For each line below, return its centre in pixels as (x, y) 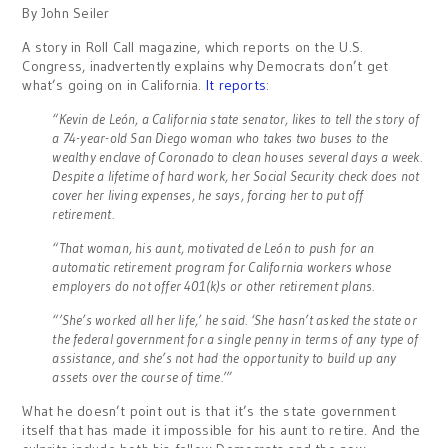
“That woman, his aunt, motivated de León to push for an (213, 248)
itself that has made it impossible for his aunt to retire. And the (221, 430)
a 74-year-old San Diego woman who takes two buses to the (220, 138)
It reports (236, 85)
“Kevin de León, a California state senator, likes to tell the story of (236, 119)
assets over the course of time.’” (142, 377)
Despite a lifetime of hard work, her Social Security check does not (236, 176)
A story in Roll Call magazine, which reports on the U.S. (193, 47)
